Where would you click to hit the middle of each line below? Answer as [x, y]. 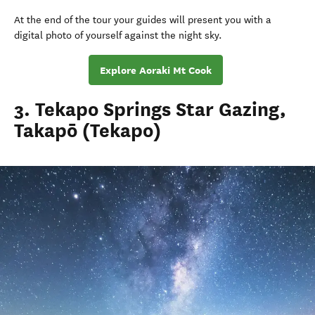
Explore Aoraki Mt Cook [156, 70]
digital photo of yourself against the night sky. [120, 36]
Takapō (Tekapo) [88, 131]
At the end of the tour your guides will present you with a [143, 20]
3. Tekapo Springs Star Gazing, [150, 110]
